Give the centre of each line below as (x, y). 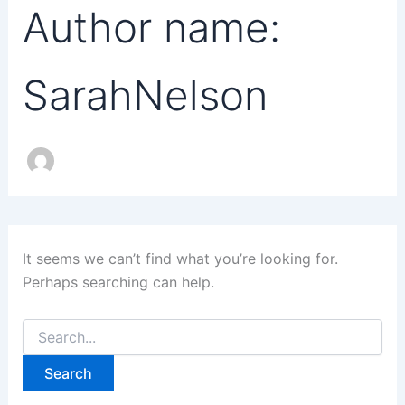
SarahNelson (145, 96)
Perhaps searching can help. (118, 283)
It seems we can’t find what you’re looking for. (180, 259)
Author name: (151, 28)
